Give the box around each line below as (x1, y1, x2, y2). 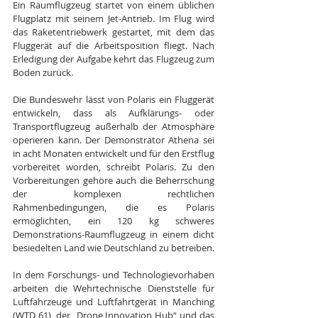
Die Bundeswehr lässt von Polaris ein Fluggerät (13, 93, 214, 106)
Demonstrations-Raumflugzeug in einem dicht (13, 228, 214, 241)
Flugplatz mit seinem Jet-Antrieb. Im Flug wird (13, 12, 214, 25)
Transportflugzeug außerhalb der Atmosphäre (13, 120, 214, 133)
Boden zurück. (13, 66, 73, 79)
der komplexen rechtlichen (13, 187, 214, 200)
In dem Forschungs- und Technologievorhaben (13, 268, 214, 281)
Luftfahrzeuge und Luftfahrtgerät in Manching (13, 295, 214, 308)
